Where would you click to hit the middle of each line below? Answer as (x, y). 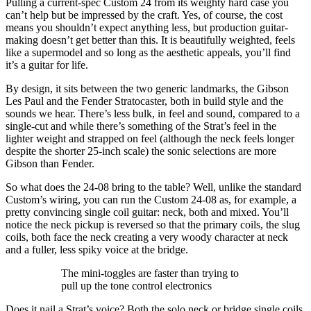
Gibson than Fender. (51, 164)
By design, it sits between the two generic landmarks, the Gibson (147, 89)
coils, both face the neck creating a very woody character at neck (147, 237)
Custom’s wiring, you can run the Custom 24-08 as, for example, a (151, 200)
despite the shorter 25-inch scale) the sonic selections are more (141, 151)
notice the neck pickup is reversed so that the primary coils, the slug (153, 225)
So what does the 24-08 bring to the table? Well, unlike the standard (153, 187)
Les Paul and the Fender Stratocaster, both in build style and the (144, 101)
